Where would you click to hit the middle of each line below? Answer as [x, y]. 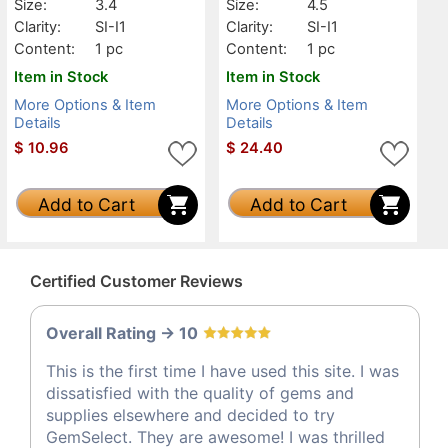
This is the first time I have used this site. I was [222, 370]
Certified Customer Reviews [136, 281]
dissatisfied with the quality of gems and [200, 392]
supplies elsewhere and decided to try [190, 414]
